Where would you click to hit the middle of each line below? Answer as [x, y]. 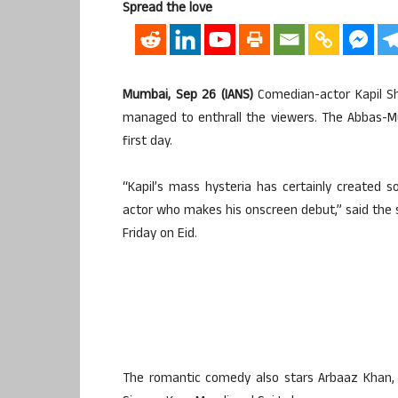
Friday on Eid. [160, 235]
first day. [147, 142]
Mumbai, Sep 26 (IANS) [188, 96]
